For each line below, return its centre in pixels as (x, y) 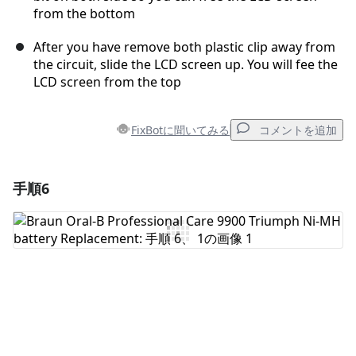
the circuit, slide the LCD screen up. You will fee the (186, 65)
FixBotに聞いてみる (180, 130)
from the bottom (84, 14)
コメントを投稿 (277, 296)
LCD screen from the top (107, 82)
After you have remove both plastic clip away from (184, 47)
